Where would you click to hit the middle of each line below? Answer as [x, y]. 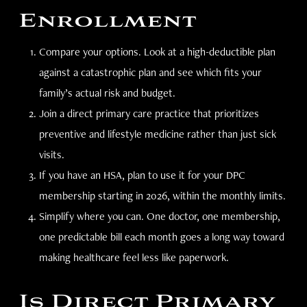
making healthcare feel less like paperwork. [134, 257]
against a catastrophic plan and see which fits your [150, 72]
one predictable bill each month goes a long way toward [161, 237]
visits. [51, 155]
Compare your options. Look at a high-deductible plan [157, 52]
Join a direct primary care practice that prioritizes [149, 113]
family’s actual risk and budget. [107, 93]
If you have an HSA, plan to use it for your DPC [142, 175]
